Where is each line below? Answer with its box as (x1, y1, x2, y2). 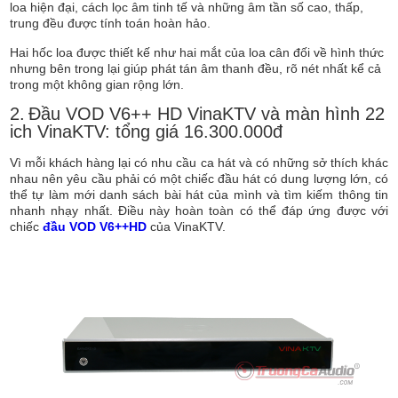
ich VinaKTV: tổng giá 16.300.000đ (10, 122, 283, 142)
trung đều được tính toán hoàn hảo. (10, 16, 211, 31)
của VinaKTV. (147, 219, 227, 235)
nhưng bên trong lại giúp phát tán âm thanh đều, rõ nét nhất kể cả (10, 61, 382, 76)
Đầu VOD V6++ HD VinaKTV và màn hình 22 (28, 104, 386, 124)
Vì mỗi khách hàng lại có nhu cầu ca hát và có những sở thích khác (10, 155, 388, 171)
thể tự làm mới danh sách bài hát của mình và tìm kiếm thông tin (10, 187, 388, 203)
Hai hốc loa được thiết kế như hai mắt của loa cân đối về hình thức (10, 45, 385, 60)
